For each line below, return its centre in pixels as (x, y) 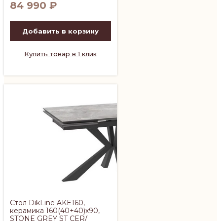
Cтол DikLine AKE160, (47, 203)
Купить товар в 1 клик (60, 54)
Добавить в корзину (60, 31)
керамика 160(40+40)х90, (55, 210)
